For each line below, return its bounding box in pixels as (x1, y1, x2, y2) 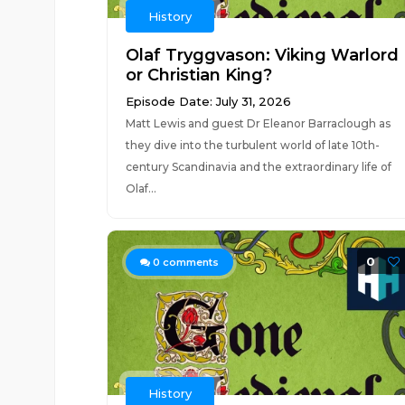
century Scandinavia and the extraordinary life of (125, 160, 391, 174)
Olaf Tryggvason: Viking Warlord (125, 45, 399, 65)
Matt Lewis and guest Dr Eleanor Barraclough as (125, 117, 391, 130)
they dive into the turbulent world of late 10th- (125, 138, 380, 152)
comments (159, 256, 219, 268)
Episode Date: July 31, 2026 (125, 94, 291, 108)
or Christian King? (125, 65, 272, 85)
